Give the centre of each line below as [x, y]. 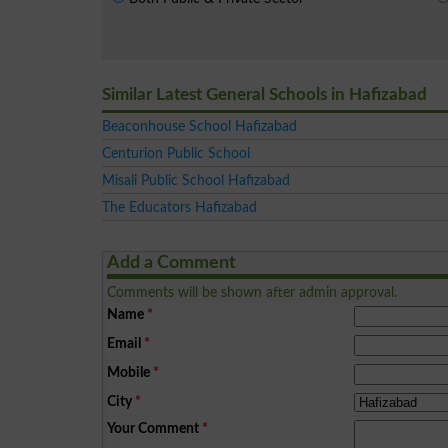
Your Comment [153, 428]
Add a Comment [172, 262]
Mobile [129, 372]
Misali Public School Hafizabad [196, 180]
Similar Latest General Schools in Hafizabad [264, 94]
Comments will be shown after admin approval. [252, 292]
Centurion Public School [176, 153]
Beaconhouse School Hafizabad [199, 126]
